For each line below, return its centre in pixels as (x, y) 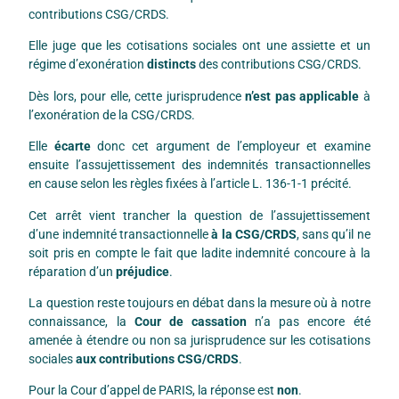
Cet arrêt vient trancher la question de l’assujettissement (199, 215)
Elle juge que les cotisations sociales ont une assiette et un (199, 46)
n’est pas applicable (302, 96)
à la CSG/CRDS (254, 234)
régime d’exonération (88, 65)
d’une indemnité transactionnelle (120, 234)
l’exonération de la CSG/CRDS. (112, 114)
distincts (172, 65)
